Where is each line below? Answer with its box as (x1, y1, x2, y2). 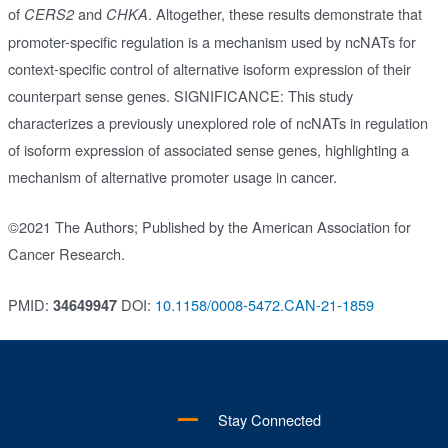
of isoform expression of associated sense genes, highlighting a (7, 138, 409, 160)
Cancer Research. (7, 243, 125, 265)
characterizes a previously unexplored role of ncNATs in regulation (7, 111, 428, 133)
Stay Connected (217, 409, 321, 431)
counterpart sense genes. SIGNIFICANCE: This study (7, 84, 353, 106)
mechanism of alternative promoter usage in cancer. (7, 165, 337, 187)
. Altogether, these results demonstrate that (147, 2, 422, 24)
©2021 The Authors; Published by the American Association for (7, 216, 411, 238)
